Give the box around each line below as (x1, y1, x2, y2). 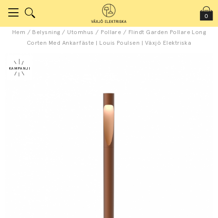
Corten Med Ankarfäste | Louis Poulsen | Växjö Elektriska (26, 39, 192, 46)
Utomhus (67, 29, 94, 36)
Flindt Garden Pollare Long (128, 29, 206, 36)
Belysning (32, 29, 60, 36)
